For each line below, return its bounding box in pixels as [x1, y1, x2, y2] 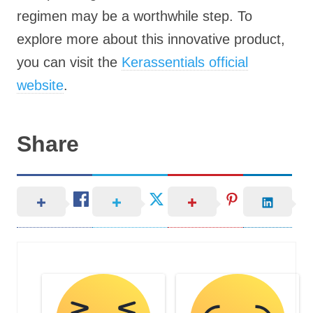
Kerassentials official [122, 54, 248, 70]
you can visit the [17, 54, 122, 70]
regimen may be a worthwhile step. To [17, 8, 252, 24]
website [17, 78, 64, 93]
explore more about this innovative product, [17, 31, 285, 47]
